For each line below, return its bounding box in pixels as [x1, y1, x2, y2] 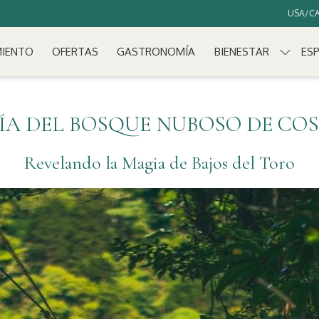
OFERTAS [52, 44, 99, 58]
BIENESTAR [214, 44, 269, 58]
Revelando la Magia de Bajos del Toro [24, 152, 295, 174]
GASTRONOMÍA [117, 44, 196, 58]
